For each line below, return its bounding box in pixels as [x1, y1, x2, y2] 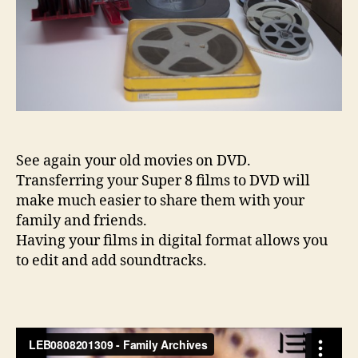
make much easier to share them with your [16, 191, 304, 210]
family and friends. [16, 211, 147, 230]
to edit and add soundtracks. [16, 251, 207, 270]
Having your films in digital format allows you [16, 231, 328, 250]
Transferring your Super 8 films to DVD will [16, 171, 310, 190]
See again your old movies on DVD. [16, 151, 251, 170]
